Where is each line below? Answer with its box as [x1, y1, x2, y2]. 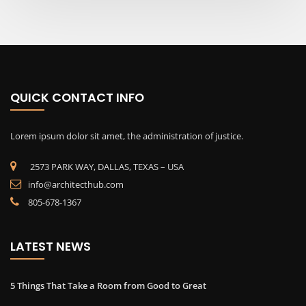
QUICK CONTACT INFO [10, 88, 144, 106]
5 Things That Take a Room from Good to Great [10, 279, 206, 292]
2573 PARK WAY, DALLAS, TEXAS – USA [28, 160, 184, 173]
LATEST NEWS [10, 238, 91, 255]
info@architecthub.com [28, 178, 124, 191]
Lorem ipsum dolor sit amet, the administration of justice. [10, 130, 243, 143]
